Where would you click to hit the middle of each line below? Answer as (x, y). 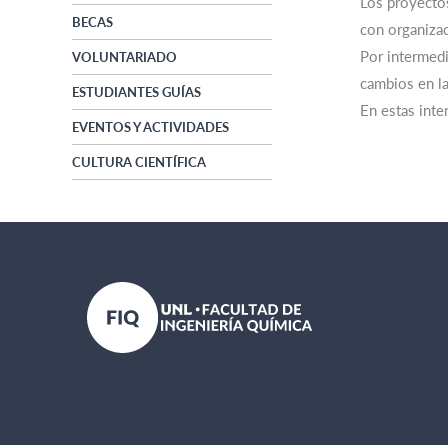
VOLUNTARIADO (124, 57)
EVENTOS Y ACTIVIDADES (150, 127)
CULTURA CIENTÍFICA (139, 162)
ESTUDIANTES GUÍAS (136, 92)
